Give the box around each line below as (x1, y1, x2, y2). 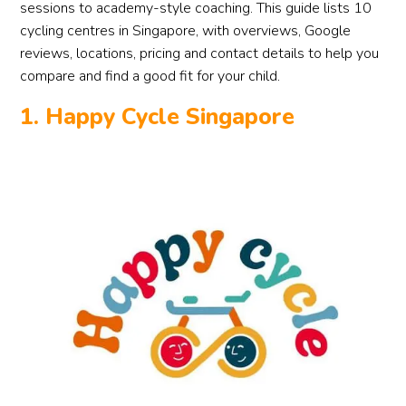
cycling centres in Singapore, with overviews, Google (20, 21, 352, 41)
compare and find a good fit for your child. (20, 66, 281, 86)
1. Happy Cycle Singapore (20, 101, 295, 132)
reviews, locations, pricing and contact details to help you (20, 43, 380, 63)
